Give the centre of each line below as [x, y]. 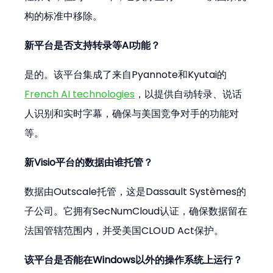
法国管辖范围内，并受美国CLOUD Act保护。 [124, 231]
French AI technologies [80, 94]
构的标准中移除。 [64, 16]
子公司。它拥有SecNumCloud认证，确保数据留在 [136, 211]
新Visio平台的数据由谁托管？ [89, 163]
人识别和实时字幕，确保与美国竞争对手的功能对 [132, 114]
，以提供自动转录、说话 [189, 94]
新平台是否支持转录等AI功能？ [93, 46]
